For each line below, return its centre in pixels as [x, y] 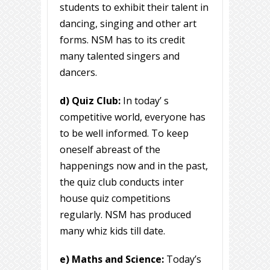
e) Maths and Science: [112, 259]
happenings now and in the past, [134, 166]
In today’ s [145, 101]
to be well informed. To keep [124, 133]
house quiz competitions [115, 199]
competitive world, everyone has [133, 117]
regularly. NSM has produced [125, 215]
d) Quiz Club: [90, 101]
